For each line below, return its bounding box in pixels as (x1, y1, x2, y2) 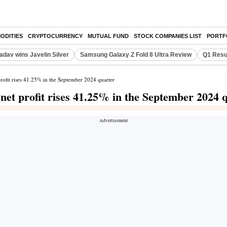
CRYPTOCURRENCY (28, 33, 83, 39)
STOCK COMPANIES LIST (134, 33, 202, 39)
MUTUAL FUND (88, 33, 129, 39)
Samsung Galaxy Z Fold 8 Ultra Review (80, 51, 192, 58)
